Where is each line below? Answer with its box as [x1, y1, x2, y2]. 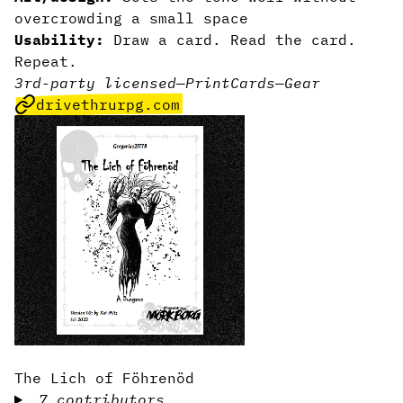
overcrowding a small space [14, 9, 248, 27]
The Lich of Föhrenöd [14, 369, 194, 387]
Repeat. [14, 52, 77, 70]
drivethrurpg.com [36, 95, 180, 113]
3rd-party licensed [14, 74, 176, 92]
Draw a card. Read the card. [104, 31, 356, 49]
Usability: [14, 31, 104, 49]
